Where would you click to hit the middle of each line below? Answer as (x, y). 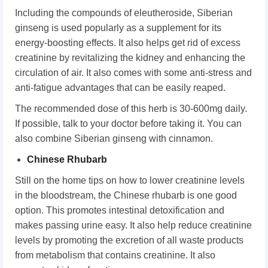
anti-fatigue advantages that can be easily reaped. (120, 87)
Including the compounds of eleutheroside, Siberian (124, 13)
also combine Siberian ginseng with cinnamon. (114, 138)
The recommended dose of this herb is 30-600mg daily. (131, 108)
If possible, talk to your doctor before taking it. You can (128, 123)
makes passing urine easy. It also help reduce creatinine (133, 225)
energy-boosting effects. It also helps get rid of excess (128, 42)
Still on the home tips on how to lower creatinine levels (130, 180)
